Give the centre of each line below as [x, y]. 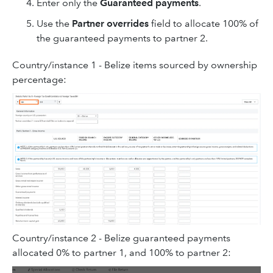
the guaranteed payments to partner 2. [122, 38]
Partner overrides [110, 24]
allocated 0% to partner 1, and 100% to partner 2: [122, 253]
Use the [54, 24]
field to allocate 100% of [204, 24]
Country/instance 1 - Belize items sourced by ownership [135, 65]
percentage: [39, 80]
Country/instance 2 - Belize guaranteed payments [121, 238]
